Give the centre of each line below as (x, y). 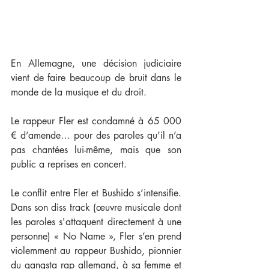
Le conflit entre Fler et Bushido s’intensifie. (96, 193)
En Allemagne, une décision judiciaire (96, 64)
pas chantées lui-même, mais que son (96, 150)
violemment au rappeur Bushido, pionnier (96, 251)
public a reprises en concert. (69, 165)
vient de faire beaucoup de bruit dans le (96, 78)
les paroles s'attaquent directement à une (96, 222)
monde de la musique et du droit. (79, 92)
